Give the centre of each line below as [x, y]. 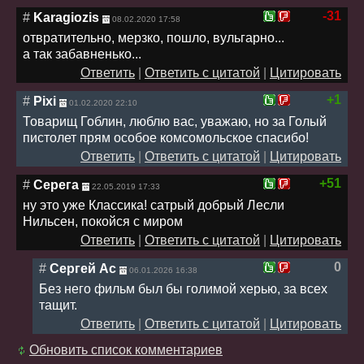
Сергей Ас [83, 268]
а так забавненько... [82, 54]
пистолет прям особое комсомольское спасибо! [166, 137]
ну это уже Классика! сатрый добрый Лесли [154, 205]
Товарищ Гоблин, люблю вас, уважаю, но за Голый [175, 121]
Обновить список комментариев [126, 349]
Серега [56, 184]
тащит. [58, 305]
